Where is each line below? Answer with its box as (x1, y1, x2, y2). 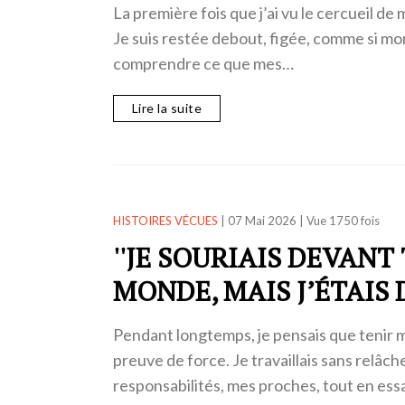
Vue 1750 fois (306, 212, 380, 228)
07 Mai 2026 (227, 212, 297, 228)
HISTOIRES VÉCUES (112, 212, 218, 228)
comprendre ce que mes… (112, 52, 294, 73)
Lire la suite (131, 99, 202, 116)
